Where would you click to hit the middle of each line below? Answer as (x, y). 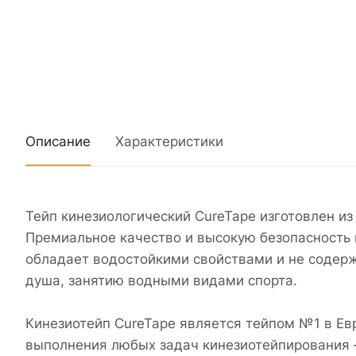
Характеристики (169, 142)
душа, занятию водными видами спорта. (161, 281)
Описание (58, 142)
